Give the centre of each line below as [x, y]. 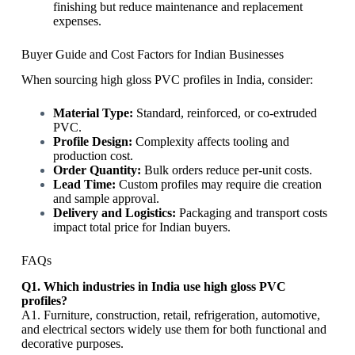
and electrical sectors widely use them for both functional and [174, 330]
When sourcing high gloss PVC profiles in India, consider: [167, 80]
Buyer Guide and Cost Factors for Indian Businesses [152, 54]
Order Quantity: [97, 170]
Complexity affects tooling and [210, 142]
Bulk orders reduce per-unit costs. [226, 170]
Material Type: [93, 113]
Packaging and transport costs [251, 213]
